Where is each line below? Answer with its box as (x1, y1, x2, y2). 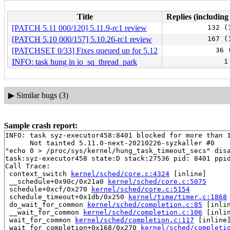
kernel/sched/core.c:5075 (108, 177, 206, 185)
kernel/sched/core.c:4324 (71, 169, 169, 178)
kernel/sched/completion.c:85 (87, 200, 202, 208)
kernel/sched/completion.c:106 (83, 208, 202, 216)
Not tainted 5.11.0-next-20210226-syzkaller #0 (5, 139, 215, 147)
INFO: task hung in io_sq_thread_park (12, 57, 137, 66)
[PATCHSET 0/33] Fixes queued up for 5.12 (12, 46, 158, 55)
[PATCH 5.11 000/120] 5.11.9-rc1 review (12, 23, 147, 32)
